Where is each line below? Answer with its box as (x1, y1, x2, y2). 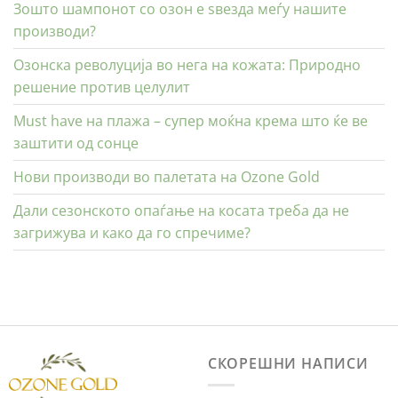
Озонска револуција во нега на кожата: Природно (13, 54, 361, 75)
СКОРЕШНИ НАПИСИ (207, 353, 369, 373)
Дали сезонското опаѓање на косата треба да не (13, 200, 349, 220)
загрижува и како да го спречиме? (13, 222, 251, 243)
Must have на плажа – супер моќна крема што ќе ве (13, 110, 368, 131)
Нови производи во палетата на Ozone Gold (13, 166, 320, 187)
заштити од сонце (13, 132, 139, 153)
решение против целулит (13, 76, 190, 97)
